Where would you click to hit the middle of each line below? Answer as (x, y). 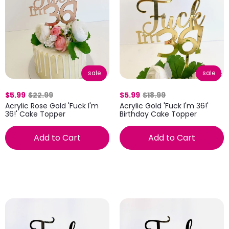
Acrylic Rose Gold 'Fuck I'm (52, 106)
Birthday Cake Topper (158, 114)
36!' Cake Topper (35, 114)
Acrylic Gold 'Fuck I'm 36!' (164, 106)
